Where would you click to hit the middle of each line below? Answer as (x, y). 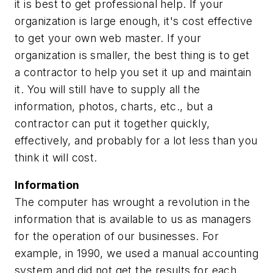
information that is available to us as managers (133, 219)
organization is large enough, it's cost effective (134, 21)
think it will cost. (56, 157)
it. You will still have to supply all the (108, 89)
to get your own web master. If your (108, 38)
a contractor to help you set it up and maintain (133, 72)
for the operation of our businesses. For (117, 236)
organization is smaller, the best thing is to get (132, 55)
